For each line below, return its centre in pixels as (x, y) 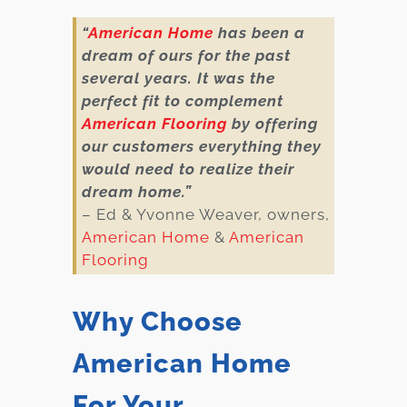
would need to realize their (188, 169)
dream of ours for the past (186, 56)
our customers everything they (201, 147)
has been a (259, 33)
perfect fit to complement (182, 101)
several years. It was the (178, 79)
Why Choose (158, 321)
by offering (272, 124)
